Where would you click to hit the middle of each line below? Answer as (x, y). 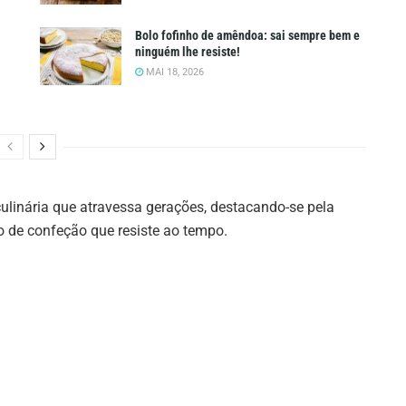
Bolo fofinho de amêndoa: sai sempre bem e (247, 36)
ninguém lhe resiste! (188, 52)
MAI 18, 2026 (174, 72)
